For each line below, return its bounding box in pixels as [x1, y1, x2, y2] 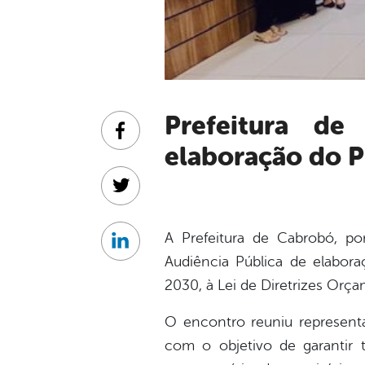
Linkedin [119, 242, 169, 257]
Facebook [119, 131, 177, 147]
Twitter [119, 187, 160, 202]
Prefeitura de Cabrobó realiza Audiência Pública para [165, 110, 181, 141]
